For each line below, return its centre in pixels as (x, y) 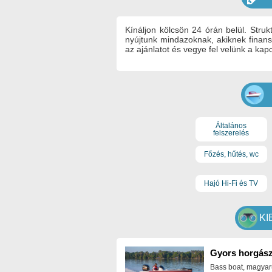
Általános (231, 125)
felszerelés (231, 133)
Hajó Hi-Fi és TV (231, 183)
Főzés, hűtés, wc (231, 155)
